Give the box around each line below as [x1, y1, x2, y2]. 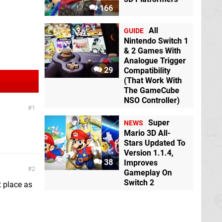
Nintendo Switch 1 [124, 36, 188, 46]
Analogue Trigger [124, 56, 186, 66]
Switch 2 [124, 178, 154, 188]
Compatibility [124, 66, 170, 76]
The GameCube [124, 86, 179, 96]
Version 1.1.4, [124, 148, 173, 158]
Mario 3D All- [124, 128, 170, 138]
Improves [124, 158, 158, 168]
